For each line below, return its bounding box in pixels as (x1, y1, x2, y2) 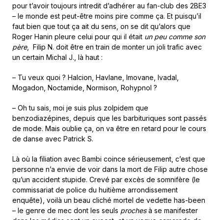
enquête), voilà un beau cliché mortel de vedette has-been (12, 196, 205, 204)
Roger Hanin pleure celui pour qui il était (12, 32, 144, 41)
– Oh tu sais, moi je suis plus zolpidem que (12, 104, 148, 112)
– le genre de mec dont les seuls (12, 206, 120, 215)
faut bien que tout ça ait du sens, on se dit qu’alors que (12, 22, 191, 30)
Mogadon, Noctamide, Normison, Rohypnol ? (12, 83, 157, 92)
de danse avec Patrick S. (12, 135, 93, 143)
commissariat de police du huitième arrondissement (12, 186, 178, 194)
